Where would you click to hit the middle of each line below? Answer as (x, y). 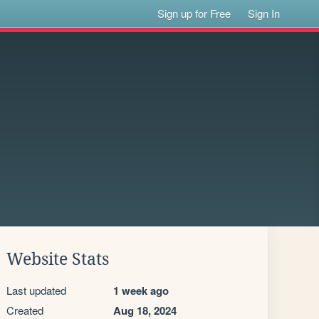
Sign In (264, 13)
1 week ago (141, 291)
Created (25, 310)
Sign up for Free (194, 13)
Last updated (36, 290)
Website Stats (58, 259)
